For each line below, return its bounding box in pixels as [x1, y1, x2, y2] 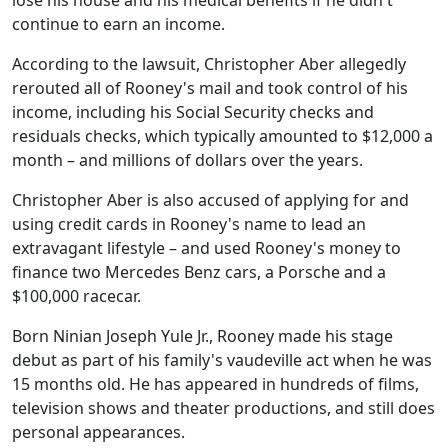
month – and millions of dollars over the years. [12, 149, 363, 171]
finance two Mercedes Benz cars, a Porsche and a [12, 261, 386, 283]
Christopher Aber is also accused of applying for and [12, 189, 409, 211]
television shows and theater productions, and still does [12, 397, 435, 419]
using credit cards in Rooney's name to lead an [12, 213, 366, 235]
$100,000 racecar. [12, 285, 141, 307]
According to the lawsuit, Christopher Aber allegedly [12, 53, 406, 75]
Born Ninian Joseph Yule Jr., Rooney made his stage [12, 325, 393, 347]
